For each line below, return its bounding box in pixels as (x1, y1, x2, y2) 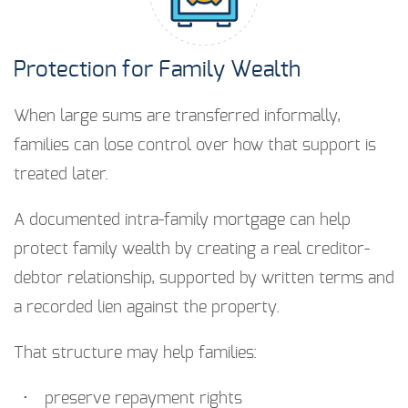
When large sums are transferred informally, (14, 108, 341, 126)
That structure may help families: (14, 345, 257, 362)
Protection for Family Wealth (14, 59, 301, 82)
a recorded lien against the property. (14, 300, 280, 317)
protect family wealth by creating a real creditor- (14, 241, 370, 259)
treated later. (14, 167, 108, 184)
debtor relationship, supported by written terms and (14, 270, 394, 288)
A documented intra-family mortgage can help (14, 212, 351, 229)
